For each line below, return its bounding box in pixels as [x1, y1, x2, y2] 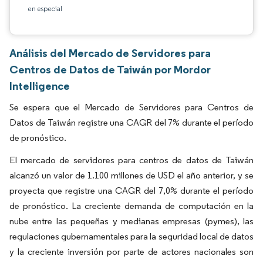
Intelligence [9, 79, 70, 93]
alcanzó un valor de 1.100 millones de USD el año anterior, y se [9, 170, 254, 181]
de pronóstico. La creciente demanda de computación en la [9, 200, 254, 211]
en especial [28, 4, 62, 13]
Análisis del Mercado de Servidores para [9, 46, 211, 60]
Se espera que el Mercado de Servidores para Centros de [9, 102, 254, 113]
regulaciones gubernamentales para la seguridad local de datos [9, 231, 254, 242]
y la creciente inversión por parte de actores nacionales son [9, 246, 254, 257]
